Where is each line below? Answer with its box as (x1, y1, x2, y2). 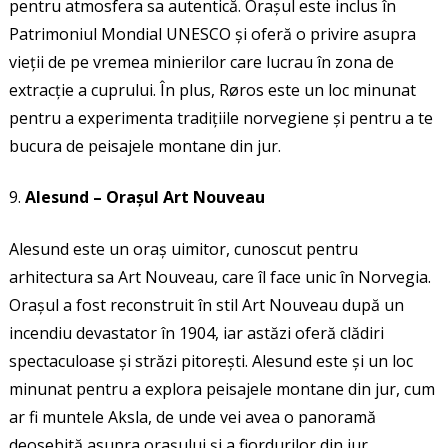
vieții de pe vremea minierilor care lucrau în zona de (8, 51, 394, 74)
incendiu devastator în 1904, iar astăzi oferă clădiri (8, 322, 384, 345)
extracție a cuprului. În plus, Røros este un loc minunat (8, 79, 416, 102)
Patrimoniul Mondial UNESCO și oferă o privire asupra (8, 23, 416, 46)
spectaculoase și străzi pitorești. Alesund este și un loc (8, 350, 413, 373)
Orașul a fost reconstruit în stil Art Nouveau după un (8, 294, 404, 317)
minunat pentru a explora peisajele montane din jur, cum (8, 378, 435, 401)
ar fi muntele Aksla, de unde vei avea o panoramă (8, 406, 376, 429)
